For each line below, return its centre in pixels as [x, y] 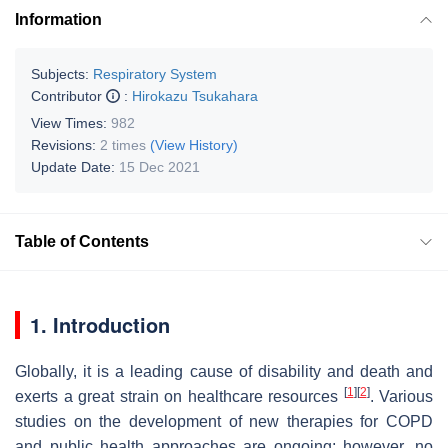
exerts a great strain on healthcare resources [179, 396]
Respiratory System [155, 73]
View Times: [71, 122]
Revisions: [65, 144]
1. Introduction [100, 324]
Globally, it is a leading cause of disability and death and [224, 371]
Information [58, 19]
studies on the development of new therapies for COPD [224, 421]
